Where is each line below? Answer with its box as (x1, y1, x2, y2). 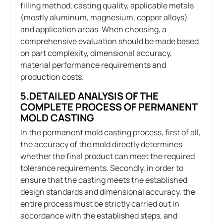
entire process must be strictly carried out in (20, 198, 179, 209)
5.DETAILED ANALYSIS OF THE (20, 89, 159, 103)
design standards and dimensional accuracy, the (20, 186, 195, 197)
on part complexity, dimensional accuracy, (20, 47, 172, 58)
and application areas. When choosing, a (20, 23, 166, 35)
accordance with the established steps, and (20, 210, 177, 221)
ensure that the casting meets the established (20, 174, 187, 185)
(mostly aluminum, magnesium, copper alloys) (20, 11, 188, 23)
